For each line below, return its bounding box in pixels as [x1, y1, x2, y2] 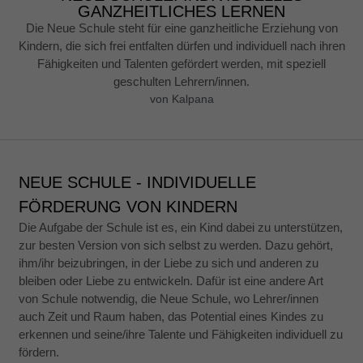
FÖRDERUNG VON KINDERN [19, 198, 238, 216]
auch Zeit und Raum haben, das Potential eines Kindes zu [19, 310, 324, 324]
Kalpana [171, 92, 214, 105]
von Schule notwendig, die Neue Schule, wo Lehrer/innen [19, 292, 319, 306]
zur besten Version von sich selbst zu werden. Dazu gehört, [19, 238, 334, 253]
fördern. [19, 345, 60, 360]
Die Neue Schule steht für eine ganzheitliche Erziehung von [25, 20, 338, 35]
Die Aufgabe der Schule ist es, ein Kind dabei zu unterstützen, [19, 220, 344, 235]
